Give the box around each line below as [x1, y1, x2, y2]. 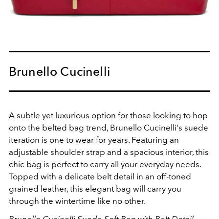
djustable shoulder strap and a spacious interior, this [13, 147, 209, 157]
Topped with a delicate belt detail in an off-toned [9, 172, 191, 182]
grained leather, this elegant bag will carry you [9, 184, 181, 194]
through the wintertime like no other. [9, 196, 146, 206]
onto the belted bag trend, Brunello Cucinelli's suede [9, 123, 208, 133]
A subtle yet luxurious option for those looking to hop [9, 110, 208, 121]
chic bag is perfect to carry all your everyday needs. [9, 159, 201, 170]
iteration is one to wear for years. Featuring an [9, 135, 179, 145]
